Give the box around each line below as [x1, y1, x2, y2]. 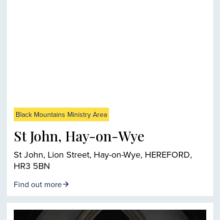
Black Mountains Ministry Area [16, 110, 107, 120]
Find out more [14, 179, 62, 190]
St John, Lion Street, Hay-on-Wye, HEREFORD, [14, 148, 192, 161]
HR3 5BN [14, 160, 50, 172]
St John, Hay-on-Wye [14, 127, 144, 145]
